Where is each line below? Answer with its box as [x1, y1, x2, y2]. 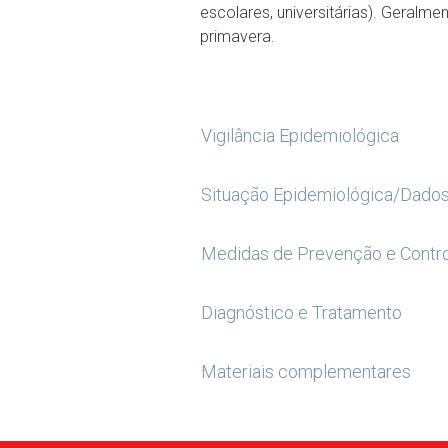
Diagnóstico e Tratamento [200, 302, 402, 323]
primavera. [199, 27, 275, 46]
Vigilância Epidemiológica [200, 125, 399, 146]
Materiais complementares [200, 361, 411, 382]
